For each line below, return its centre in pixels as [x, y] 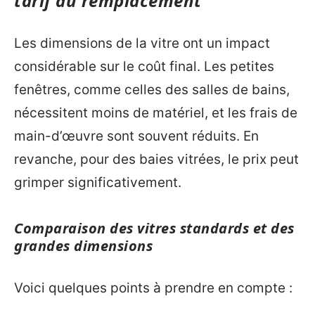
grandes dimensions [83, 246]
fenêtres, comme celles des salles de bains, [152, 90]
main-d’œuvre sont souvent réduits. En [136, 136]
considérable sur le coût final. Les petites [144, 66]
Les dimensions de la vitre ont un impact [142, 43]
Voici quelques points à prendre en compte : [153, 288]
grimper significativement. [98, 182]
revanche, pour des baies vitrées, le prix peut [156, 159]
